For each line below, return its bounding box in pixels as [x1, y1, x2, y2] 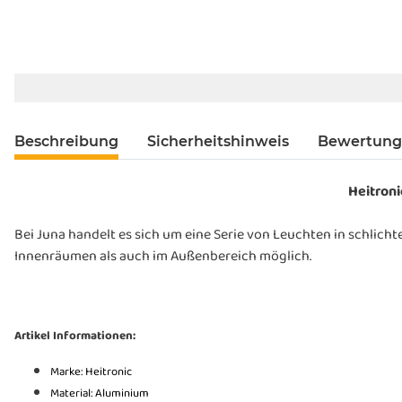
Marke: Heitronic [50, 362, 132, 381]
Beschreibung [14, 132, 118, 150]
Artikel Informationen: [14, 326, 135, 345]
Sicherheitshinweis [147, 132, 289, 150]
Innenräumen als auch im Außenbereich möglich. [14, 244, 311, 268]
